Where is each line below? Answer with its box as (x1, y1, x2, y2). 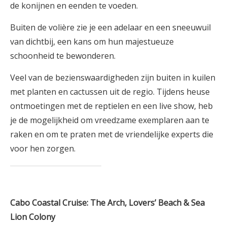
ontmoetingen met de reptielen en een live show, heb (10, 100, 213, 111)
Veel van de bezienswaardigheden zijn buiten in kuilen (10, 71, 215, 83)
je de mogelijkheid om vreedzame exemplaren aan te (10, 114, 209, 126)
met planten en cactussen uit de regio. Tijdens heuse (10, 86, 210, 97)
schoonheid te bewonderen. (10, 50, 116, 61)
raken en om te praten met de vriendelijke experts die (10, 128, 213, 140)
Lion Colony (10, 211, 55, 222)
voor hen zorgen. (10, 142, 75, 154)
